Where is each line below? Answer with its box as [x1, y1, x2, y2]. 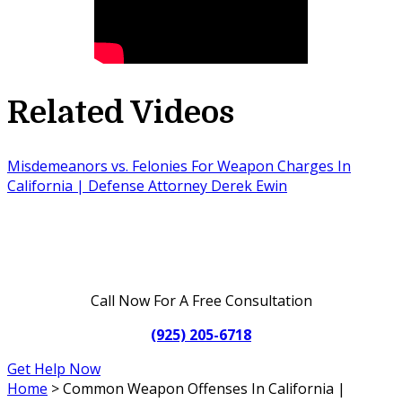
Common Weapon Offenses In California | [63, 379, 345, 399]
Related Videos [7, 94, 234, 131]
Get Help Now [7, 359, 100, 380]
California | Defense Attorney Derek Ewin [7, 176, 287, 197]
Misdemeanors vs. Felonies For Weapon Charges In [7, 156, 351, 177]
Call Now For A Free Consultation [90, 291, 312, 311]
